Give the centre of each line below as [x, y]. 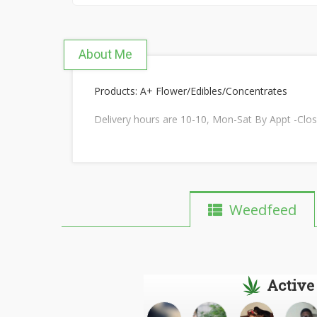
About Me [105, 54]
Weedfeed [259, 209]
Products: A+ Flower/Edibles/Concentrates [191, 91]
